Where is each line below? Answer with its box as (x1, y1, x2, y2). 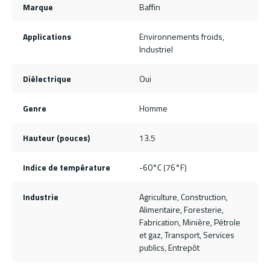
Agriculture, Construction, (139, 190, 228, 204)
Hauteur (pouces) (22, 131, 90, 145)
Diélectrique (22, 72, 71, 86)
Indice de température (22, 161, 110, 174)
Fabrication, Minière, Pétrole (139, 216, 240, 229)
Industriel (139, 43, 173, 56)
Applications (22, 30, 71, 43)
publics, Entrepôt (139, 241, 199, 254)
